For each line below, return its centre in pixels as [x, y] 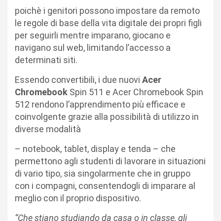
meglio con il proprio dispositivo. [78, 198]
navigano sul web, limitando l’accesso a [93, 47]
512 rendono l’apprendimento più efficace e [100, 104]
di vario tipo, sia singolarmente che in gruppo [103, 173]
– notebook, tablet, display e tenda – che [95, 148]
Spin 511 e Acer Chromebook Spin [135, 92]
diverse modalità [48, 129]
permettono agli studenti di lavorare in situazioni [110, 161]
